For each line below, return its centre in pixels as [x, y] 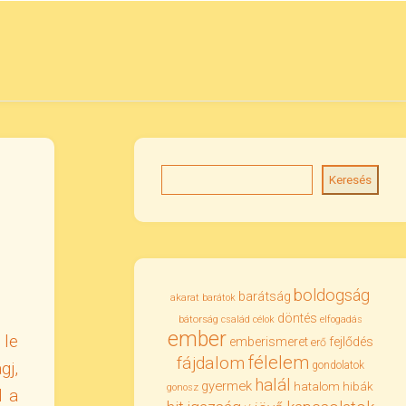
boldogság [332, 295]
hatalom [317, 386]
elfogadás [341, 319]
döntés [297, 318]
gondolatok [338, 365]
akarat [185, 297]
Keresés [350, 180]
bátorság [198, 319]
